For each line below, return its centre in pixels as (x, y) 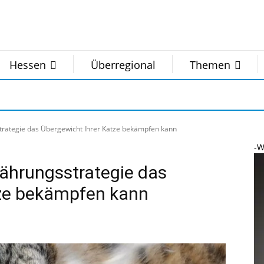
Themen (210, 65)
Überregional (123, 65)
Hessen (28, 65)
